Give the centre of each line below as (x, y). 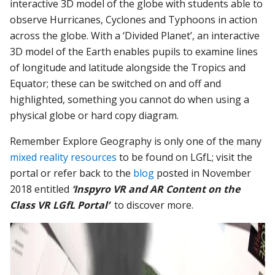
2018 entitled (41, 189)
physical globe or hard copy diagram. (95, 115)
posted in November (203, 173)
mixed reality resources (64, 157)
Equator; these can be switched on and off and (116, 83)
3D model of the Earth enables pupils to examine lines (134, 51)
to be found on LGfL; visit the (185, 157)
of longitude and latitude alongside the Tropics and (128, 67)
